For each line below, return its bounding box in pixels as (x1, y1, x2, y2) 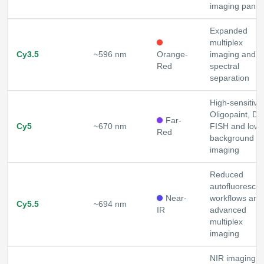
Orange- (157, 50, 188, 60)
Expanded (210, 27, 247, 36)
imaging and (210, 50, 256, 60)
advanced (210, 206, 246, 215)
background (210, 134, 254, 143)
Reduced (210, 170, 243, 180)
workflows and (210, 194, 263, 203)
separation (210, 74, 249, 83)
